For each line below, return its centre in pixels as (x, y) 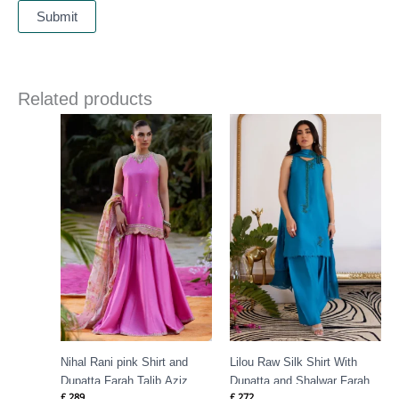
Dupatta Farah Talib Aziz (124, 380)
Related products (85, 98)
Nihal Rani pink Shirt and (124, 362)
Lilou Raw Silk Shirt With (293, 362)
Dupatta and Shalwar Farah (300, 380)
